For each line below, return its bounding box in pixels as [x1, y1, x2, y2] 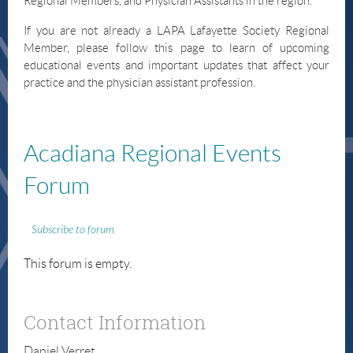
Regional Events [121, 140, 281, 167]
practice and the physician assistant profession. [24, 76, 255, 90]
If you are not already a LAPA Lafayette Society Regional [24, 24, 329, 38]
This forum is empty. [24, 257, 132, 271]
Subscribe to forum [32, 223, 114, 237]
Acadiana [24, 140, 121, 167]
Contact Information [24, 310, 206, 336]
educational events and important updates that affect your [24, 59, 329, 72]
